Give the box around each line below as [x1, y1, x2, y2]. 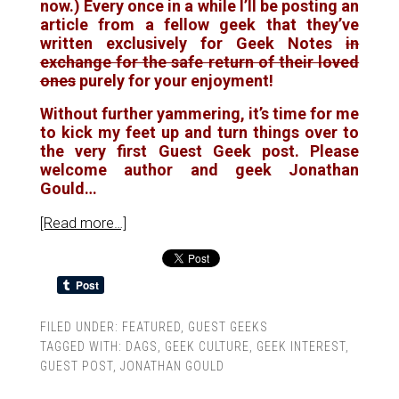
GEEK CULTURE [164, 339, 249, 354]
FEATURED [121, 320, 181, 334]
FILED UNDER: [39, 320, 122, 334]
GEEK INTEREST [256, 339, 346, 354]
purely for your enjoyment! [75, 71, 273, 90]
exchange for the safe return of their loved [39, 53, 360, 71]
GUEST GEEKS [187, 320, 268, 334]
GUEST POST [39, 359, 113, 373]
